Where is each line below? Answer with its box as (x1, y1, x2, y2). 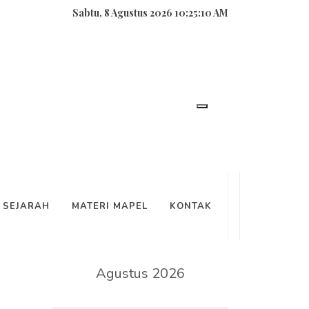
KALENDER (52, 223, 119, 239)
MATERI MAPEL (72, 200, 148, 212)
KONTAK (170, 200, 212, 212)
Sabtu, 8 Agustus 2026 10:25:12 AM (74, 6, 228, 19)
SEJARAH (3, 200, 50, 212)
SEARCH (52, 103, 103, 120)
